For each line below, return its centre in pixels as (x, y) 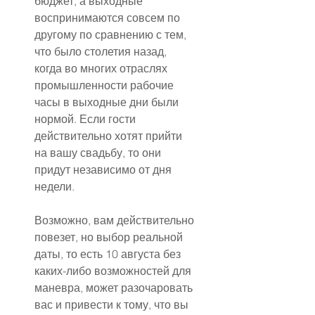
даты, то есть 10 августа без (109, 254)
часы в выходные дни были (108, 102)
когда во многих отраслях (102, 69)
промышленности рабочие (105, 85)
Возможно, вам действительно (116, 220)
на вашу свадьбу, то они (99, 153)
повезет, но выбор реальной (110, 237)
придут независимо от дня (104, 170)
